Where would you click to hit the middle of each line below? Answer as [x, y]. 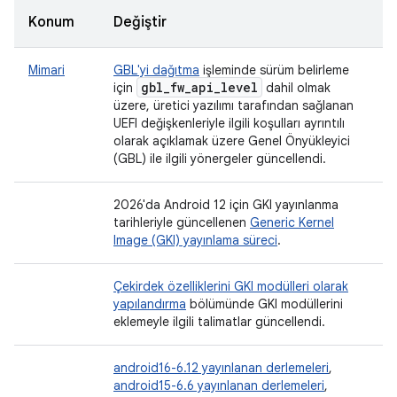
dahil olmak [296, 88]
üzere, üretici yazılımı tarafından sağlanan [234, 105]
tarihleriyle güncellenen [182, 222]
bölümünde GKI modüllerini [265, 304]
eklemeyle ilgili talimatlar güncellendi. [219, 322]
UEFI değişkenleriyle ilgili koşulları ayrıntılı [229, 123]
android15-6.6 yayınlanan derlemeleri [219, 385]
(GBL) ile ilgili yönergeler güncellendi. [220, 159]
